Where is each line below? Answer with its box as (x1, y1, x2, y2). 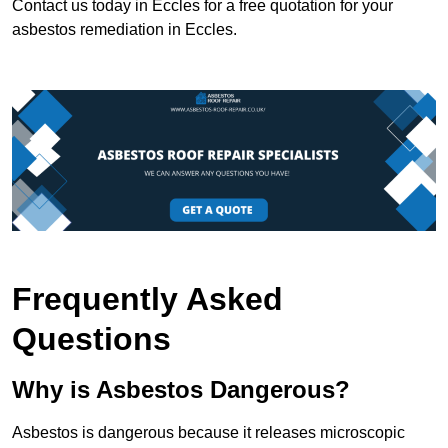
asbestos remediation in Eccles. (12, 20, 237, 38)
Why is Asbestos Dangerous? (12, 376, 350, 404)
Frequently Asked (12, 281, 283, 318)
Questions (12, 321, 171, 358)
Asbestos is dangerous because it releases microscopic (12, 424, 405, 442)
